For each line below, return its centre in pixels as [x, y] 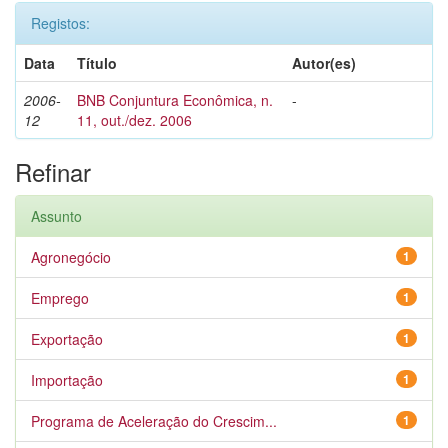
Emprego [60, 298]
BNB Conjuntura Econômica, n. [175, 100]
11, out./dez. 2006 [134, 120]
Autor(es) [324, 63]
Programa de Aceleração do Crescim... [154, 421]
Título [97, 63]
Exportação [67, 339]
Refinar [53, 171]
